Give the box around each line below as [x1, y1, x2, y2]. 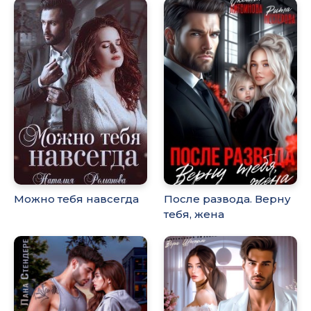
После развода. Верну [164, 192, 292, 205]
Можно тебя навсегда [14, 192, 139, 205]
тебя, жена [164, 207, 225, 221]
